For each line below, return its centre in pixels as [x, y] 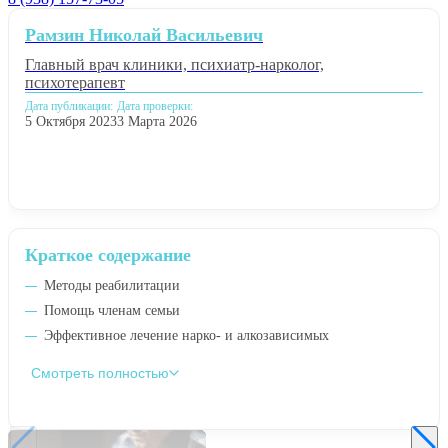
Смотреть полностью [100, 372]
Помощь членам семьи [112, 310]
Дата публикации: [69, 105]
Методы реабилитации [112, 285]
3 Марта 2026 [157, 121]
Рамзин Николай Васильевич [144, 34]
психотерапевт [75, 82]
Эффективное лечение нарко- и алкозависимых [186, 335]
